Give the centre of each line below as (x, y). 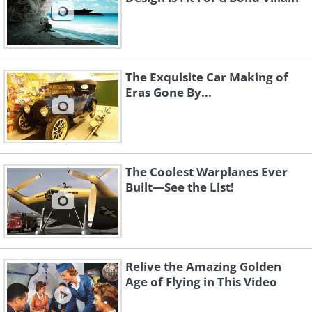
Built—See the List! (180, 187)
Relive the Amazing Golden (203, 267)
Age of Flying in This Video (201, 282)
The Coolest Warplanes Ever (206, 172)
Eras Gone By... (169, 93)
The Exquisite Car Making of (207, 77)
